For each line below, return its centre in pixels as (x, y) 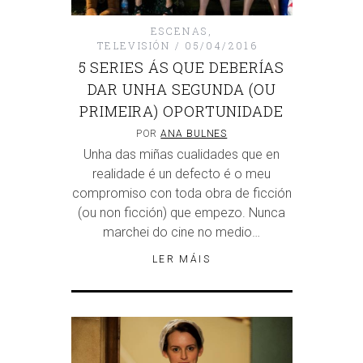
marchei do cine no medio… (181, 232)
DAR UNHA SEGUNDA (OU (181, 89)
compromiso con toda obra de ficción (181, 193)
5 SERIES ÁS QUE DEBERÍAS (181, 67)
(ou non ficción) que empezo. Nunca (181, 212)
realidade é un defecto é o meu (181, 173)
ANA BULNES (194, 133)
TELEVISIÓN (134, 45)
